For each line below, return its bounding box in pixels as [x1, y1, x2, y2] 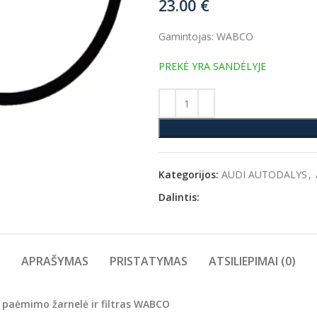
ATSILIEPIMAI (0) [209, 253, 296, 269]
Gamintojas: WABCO [158, 30, 253, 43]
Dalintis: [158, 190, 200, 204]
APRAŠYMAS [21, 253, 88, 269]
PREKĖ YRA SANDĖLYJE [158, 59, 266, 73]
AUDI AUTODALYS [221, 168, 307, 181]
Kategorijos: [158, 168, 219, 181]
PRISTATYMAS [110, 253, 188, 269]
